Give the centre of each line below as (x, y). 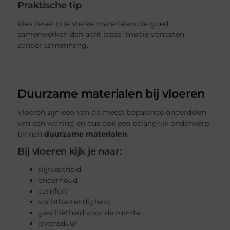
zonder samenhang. (53, 45)
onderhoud (58, 180)
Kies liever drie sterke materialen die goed (93, 23)
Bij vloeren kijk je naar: (70, 151)
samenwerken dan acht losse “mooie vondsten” (102, 34)
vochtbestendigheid (74, 202)
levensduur (58, 224)
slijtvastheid (60, 170)
